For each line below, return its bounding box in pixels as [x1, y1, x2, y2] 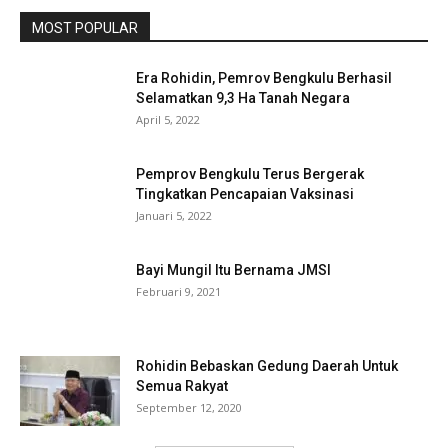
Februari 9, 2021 [136, 283, 221, 299]
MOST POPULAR [32, 19, 138, 36]
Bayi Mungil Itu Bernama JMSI [136, 261, 331, 278]
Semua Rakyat [136, 377, 228, 394]
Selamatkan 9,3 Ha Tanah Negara [136, 89, 350, 106]
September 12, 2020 [136, 399, 242, 415]
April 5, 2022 [136, 111, 200, 127]
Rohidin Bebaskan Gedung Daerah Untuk [136, 357, 398, 374]
